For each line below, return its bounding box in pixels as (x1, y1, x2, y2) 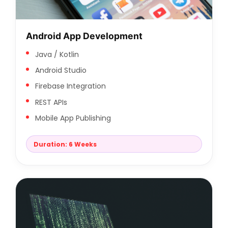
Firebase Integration (35, 81, 106, 92)
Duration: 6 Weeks (33, 139, 97, 149)
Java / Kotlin (35, 49, 79, 60)
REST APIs (35, 97, 67, 107)
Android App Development (26, 30, 142, 41)
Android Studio (35, 65, 87, 76)
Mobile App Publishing (35, 113, 111, 124)
